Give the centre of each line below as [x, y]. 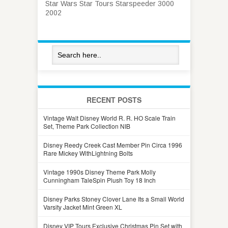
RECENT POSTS [114, 99]
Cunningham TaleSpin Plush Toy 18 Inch [99, 180]
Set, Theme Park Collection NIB [87, 126]
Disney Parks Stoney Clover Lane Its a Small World [114, 198]
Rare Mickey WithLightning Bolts [88, 153]
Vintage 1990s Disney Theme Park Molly [99, 172]
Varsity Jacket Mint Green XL [83, 207]
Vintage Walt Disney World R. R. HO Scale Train [109, 118]
